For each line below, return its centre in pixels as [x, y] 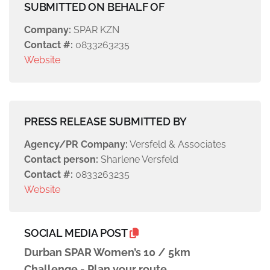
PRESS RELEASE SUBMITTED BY [105, 122]
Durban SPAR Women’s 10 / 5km [107, 253]
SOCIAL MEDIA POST [77, 233]
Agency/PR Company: [76, 145]
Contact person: [61, 160]
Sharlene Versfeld [138, 160]
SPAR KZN [95, 30]
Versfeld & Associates [177, 145]
